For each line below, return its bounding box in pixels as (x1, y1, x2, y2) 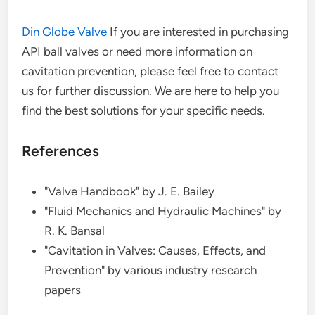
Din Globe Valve (22, 25, 108, 39)
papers (44, 283, 82, 297)
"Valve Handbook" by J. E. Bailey (44, 184, 215, 198)
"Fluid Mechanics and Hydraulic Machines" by (44, 204, 282, 218)
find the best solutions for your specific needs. (22, 103, 266, 117)
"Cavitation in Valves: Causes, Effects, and (44, 243, 266, 257)
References (22, 142, 100, 160)
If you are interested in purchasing (107, 25, 290, 39)
